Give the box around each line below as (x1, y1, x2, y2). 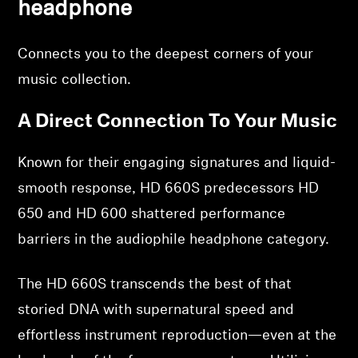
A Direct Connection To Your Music (18, 113, 338, 132)
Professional (41, 22, 105, 34)
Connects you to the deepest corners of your (18, 47, 314, 62)
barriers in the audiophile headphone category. (18, 233, 330, 248)
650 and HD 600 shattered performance (18, 207, 286, 222)
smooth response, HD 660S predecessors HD (18, 181, 320, 197)
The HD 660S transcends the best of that (18, 277, 292, 292)
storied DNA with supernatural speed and (18, 303, 295, 318)
